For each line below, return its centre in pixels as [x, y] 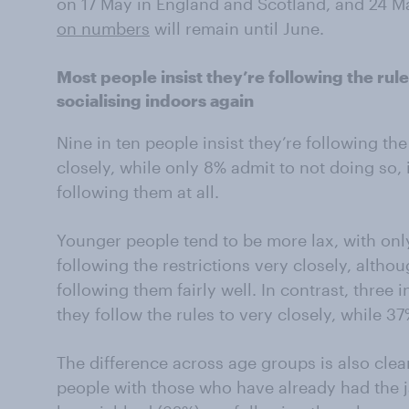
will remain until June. [237, 28]
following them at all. [138, 192]
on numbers [103, 28]
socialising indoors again [155, 100]
